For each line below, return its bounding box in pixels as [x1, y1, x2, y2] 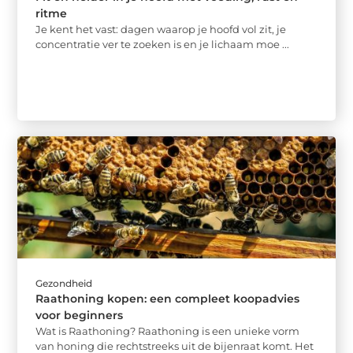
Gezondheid [35, 277, 93, 289]
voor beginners [35, 307, 124, 322]
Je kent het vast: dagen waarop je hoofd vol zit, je [35, 23, 287, 36]
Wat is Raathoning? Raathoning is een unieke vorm [35, 324, 300, 337]
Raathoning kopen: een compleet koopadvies [35, 291, 300, 306]
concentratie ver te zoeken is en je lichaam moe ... [35, 38, 290, 51]
